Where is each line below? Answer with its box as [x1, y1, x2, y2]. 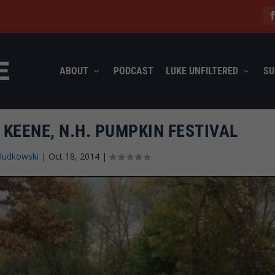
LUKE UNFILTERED [165, 64, 238, 77]
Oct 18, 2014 [48, 150, 99, 162]
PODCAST [113, 64, 153, 77]
